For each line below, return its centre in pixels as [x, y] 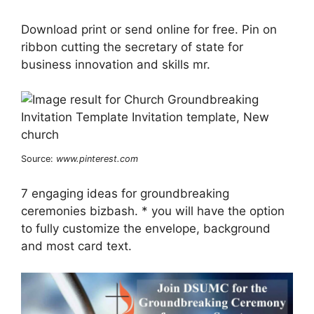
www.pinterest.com [97, 159]
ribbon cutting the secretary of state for [132, 47]
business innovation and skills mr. [116, 64]
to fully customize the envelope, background [146, 228]
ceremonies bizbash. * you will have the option [153, 211]
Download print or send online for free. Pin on [149, 29]
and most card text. [76, 246]
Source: [39, 159]
